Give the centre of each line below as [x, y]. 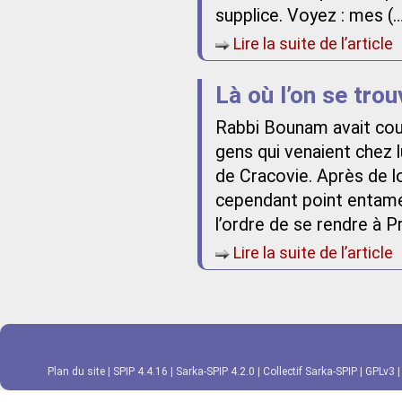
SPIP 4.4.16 [140, 371]
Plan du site [76, 371]
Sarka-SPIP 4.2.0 [215, 371]
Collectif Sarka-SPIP [310, 371]
